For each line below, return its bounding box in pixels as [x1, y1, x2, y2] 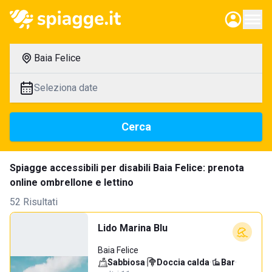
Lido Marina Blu [98, 222, 168, 234]
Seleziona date [34, 82, 98, 93]
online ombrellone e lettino [10, 177, 134, 188]
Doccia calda [157, 257, 209, 267]
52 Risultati [10, 196, 58, 208]
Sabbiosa [107, 257, 145, 267]
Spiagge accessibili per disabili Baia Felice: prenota [10, 162, 244, 174]
